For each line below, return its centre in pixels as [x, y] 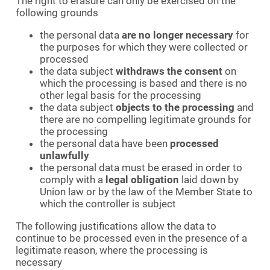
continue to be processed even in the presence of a [131, 238]
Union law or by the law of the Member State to [146, 192]
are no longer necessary [177, 35]
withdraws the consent [169, 71]
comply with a [73, 180]
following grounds [57, 13]
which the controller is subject [108, 204]
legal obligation [142, 180]
